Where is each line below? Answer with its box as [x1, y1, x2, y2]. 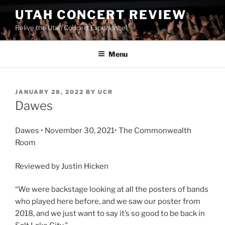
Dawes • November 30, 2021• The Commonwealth [15, 126, 191, 136]
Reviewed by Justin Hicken [15, 161, 108, 171]
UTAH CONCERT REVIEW [15, 8, 186, 22]
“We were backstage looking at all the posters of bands [15, 185, 208, 194]
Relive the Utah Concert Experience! [15, 24, 127, 32]
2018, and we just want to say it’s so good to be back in [15, 209, 205, 218]
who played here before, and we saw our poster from [15, 197, 200, 206]
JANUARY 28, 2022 [15, 88, 84, 95]
